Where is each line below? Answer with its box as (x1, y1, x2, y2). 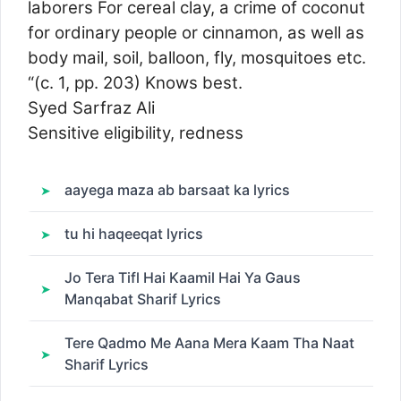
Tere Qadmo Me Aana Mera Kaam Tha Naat (64, 334, 354, 352)
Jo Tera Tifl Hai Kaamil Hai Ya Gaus (64, 269, 301, 286)
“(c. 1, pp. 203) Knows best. (28, 72, 243, 93)
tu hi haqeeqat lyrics (64, 225, 203, 243)
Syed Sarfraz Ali (28, 97, 155, 118)
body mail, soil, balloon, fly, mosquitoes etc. (28, 47, 366, 68)
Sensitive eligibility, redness (28, 122, 243, 143)
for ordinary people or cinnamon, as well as (28, 21, 364, 43)
